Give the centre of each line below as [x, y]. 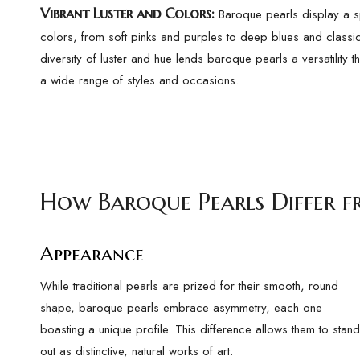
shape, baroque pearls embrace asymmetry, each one [181, 308]
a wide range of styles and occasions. [139, 80]
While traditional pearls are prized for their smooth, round [189, 286]
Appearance [92, 254]
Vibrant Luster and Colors [126, 13]
